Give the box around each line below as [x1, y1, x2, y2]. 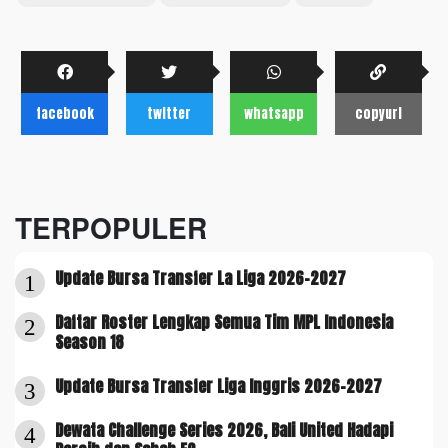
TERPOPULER [15, 206, 207, 248]
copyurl [354, 103, 402, 123]
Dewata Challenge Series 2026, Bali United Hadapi [55, 417, 393, 442]
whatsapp [243, 103, 304, 123]
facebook [35, 103, 94, 123]
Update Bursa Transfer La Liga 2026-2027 [55, 265, 346, 290]
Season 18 [55, 329, 124, 354]
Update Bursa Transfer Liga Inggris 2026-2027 [55, 373, 382, 398]
